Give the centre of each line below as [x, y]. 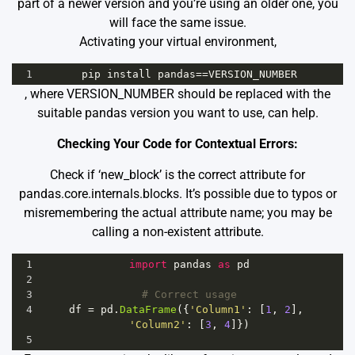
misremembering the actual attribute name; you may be [177, 212]
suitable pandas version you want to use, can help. [177, 113]
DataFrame [148, 309]
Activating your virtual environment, [177, 41]
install [129, 74]
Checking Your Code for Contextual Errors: [177, 143]
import [148, 264]
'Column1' [218, 309]
